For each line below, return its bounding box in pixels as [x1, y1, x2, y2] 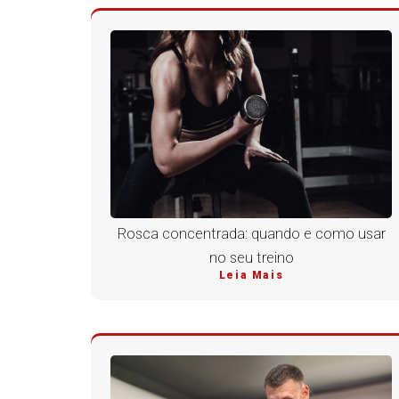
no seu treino [208, 249, 294, 267]
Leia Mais [218, 269, 284, 282]
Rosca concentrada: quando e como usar [117, 225, 386, 243]
